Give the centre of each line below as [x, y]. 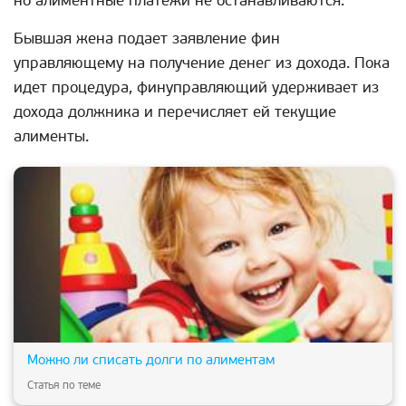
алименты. [51, 137]
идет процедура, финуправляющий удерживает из [196, 88]
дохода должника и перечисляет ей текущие [175, 112]
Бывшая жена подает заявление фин [147, 39]
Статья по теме [64, 386]
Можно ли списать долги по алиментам [151, 360]
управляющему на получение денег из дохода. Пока [202, 63]
